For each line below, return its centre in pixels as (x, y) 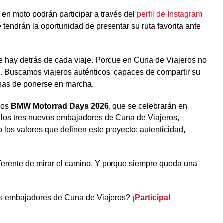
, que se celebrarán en (148, 106)
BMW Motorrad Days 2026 (59, 106)
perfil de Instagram (169, 14)
